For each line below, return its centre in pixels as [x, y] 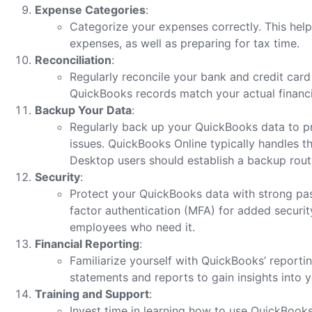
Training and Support [92, 294]
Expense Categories [90, 10]
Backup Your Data [83, 110]
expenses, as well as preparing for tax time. [185, 43]
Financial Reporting [87, 244]
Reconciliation [73, 60]
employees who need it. [132, 227]
